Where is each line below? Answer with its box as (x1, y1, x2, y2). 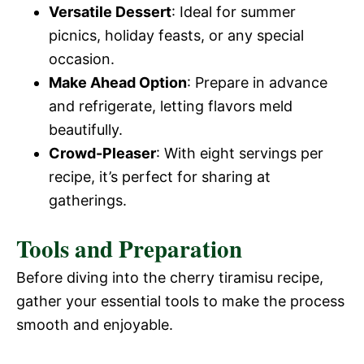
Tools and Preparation (16, 232, 242, 266)
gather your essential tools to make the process (16, 292, 344, 310)
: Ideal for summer (171, 3, 296, 20)
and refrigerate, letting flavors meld (49, 97, 292, 115)
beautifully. (49, 121, 123, 138)
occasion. (49, 50, 115, 67)
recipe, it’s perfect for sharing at (49, 168, 271, 185)
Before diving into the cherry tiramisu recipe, (16, 269, 323, 286)
